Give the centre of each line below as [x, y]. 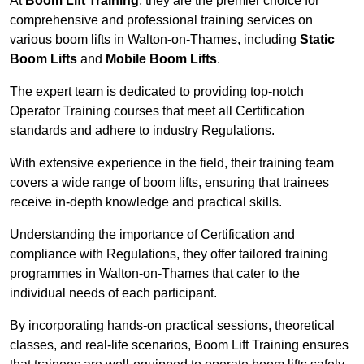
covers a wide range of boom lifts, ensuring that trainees [169, 183]
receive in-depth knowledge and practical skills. [146, 202]
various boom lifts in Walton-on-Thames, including [155, 40]
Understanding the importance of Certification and [152, 235]
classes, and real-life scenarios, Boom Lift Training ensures [179, 345]
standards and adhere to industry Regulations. [142, 131]
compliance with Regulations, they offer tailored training [169, 254]
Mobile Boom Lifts [161, 59]
